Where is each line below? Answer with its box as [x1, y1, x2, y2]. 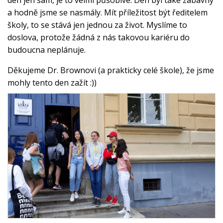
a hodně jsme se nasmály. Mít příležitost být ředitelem [7, 6, 208, 18]
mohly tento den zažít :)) [7, 77, 97, 88]
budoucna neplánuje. [7, 44, 86, 55]
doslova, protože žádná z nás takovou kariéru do [7, 31, 190, 43]
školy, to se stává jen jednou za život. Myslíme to [7, 19, 187, 30]
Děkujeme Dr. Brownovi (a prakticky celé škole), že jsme [7, 64, 214, 76]
